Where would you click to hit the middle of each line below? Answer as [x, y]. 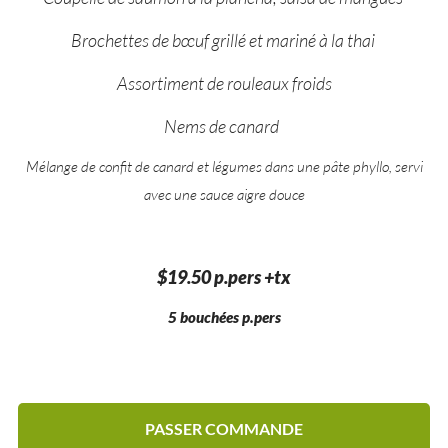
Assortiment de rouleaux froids [224, 82]
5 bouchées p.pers [224, 316]
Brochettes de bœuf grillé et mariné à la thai [224, 39]
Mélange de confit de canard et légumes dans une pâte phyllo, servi [224, 165]
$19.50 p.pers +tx [224, 276]
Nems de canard [221, 125]
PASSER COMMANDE [224, 428]
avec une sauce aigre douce [224, 193]
